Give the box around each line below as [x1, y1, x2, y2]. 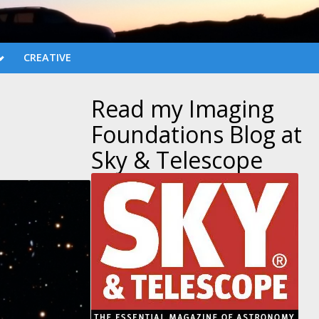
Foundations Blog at [91, 118, 302, 150]
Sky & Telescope [91, 144, 263, 175]
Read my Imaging [91, 93, 274, 124]
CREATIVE [23, 51, 71, 65]
